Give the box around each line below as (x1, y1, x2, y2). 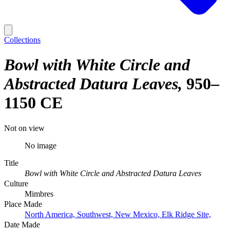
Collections (4, 35, 41, 44)
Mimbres (25, 189, 53, 198)
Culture (4, 179, 28, 188)
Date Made (4, 220, 40, 229)
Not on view (4, 123, 45, 132)
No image (25, 141, 56, 150)
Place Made (4, 199, 42, 208)
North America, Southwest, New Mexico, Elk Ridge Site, (25, 209, 211, 219)
